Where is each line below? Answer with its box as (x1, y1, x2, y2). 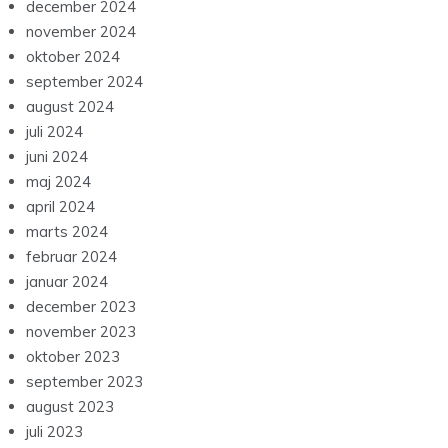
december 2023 (26, 297, 136, 317)
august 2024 (26, 97, 114, 117)
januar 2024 (26, 272, 108, 292)
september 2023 (26, 372, 143, 392)
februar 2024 (26, 247, 117, 267)
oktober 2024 (26, 47, 120, 67)
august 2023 (26, 397, 114, 417)
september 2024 (26, 72, 143, 92)
